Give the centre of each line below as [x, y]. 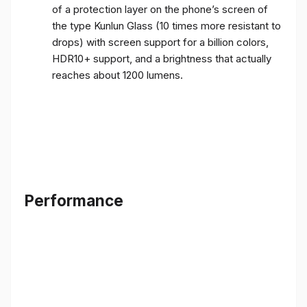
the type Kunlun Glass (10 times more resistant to [167, 25]
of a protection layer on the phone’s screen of [160, 9]
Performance [74, 201]
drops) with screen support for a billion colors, [160, 42]
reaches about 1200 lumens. [118, 75]
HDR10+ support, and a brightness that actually [162, 58]
